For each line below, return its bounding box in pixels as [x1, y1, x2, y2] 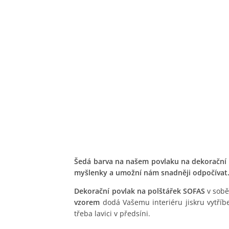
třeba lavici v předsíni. [74, 209, 151, 219]
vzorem [74, 197, 100, 208]
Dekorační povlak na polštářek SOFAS [74, 186, 205, 196]
